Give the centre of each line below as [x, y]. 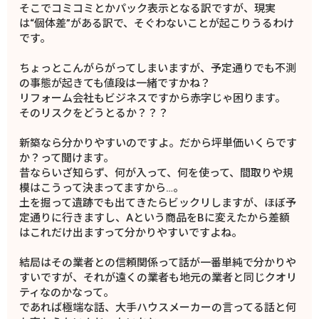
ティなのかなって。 [67, 293]
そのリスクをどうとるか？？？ [94, 114]
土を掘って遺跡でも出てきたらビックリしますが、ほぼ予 [158, 203]
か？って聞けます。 [67, 158]
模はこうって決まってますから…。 [102, 188]
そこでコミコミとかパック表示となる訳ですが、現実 [148, 9]
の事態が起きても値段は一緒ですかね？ [115, 84]
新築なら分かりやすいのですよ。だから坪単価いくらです [158, 143]
